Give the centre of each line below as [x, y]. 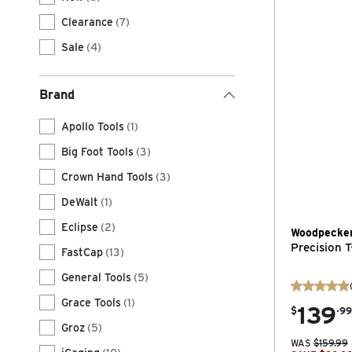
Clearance [87, 22]
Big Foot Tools [97, 152]
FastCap [82, 252]
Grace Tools [91, 302]
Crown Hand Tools [107, 177]
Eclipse [80, 227]
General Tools [96, 277]
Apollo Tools [93, 126]
